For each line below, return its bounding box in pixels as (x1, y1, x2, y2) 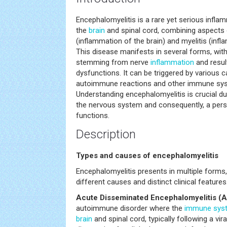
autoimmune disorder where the (76, 204, 184, 213)
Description (76, 127, 136, 141)
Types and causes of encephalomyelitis (76, 151, 218, 160)
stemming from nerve (76, 58, 150, 67)
